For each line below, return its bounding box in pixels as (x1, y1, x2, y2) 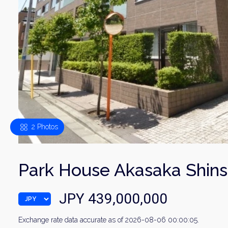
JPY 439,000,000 (59, 190, 167, 207)
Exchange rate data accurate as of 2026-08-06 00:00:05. (18, 216, 199, 224)
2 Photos (32, 123, 58, 131)
